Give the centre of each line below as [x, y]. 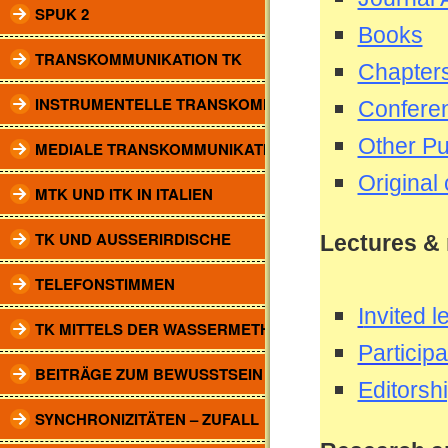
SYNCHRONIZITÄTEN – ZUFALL [147, 419]
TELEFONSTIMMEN [105, 284]
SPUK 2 [62, 14]
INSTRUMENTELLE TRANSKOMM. [157, 104]
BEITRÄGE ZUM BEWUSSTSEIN [149, 374]
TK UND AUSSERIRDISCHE [133, 239]
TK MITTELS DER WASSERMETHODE [169, 329]
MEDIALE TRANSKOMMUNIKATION [162, 149]
